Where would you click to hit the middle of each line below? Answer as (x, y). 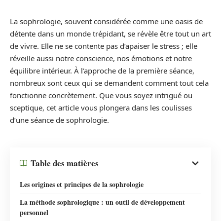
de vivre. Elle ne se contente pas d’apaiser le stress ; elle (104, 46)
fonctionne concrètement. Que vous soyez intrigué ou (101, 95)
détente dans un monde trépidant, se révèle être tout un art (110, 34)
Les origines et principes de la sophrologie (82, 184)
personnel (34, 212)
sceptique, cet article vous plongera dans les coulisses (101, 108)
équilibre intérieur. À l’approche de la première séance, (102, 71)
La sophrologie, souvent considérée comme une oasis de (106, 21)
